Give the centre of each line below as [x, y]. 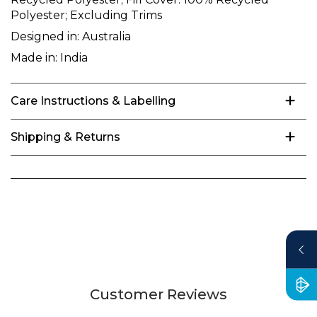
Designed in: [45, 36]
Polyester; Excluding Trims [86, 15]
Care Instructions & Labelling [93, 100]
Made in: [34, 57]
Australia [105, 36]
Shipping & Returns [65, 137]
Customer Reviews [158, 294]
